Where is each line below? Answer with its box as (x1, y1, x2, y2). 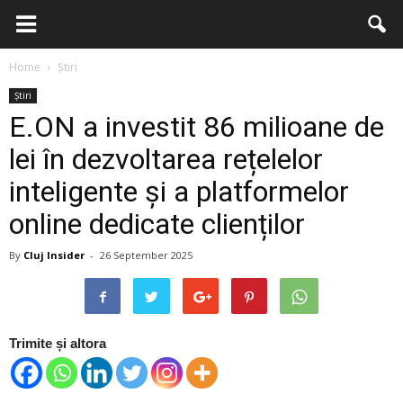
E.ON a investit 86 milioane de (9, 110, 384, 144)
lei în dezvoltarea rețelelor (9, 142, 323, 176)
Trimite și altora (9, 336, 106, 351)
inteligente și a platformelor (9, 175, 349, 209)
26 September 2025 (100, 248, 193, 262)
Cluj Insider (23, 248, 85, 262)
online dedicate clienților (9, 207, 305, 241)
